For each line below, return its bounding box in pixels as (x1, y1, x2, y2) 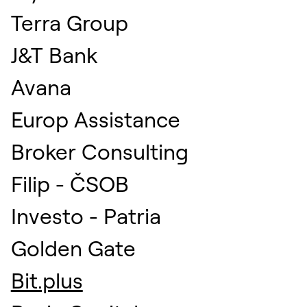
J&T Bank (10, 40, 97, 69)
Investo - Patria (10, 201, 161, 230)
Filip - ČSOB (10, 169, 129, 197)
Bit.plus (10, 266, 83, 294)
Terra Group (10, 8, 128, 36)
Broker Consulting (10, 137, 188, 165)
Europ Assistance (10, 105, 180, 133)
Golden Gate (10, 234, 136, 262)
